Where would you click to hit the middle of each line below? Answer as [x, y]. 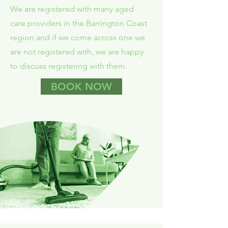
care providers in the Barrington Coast [79, 23]
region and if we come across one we [78, 37]
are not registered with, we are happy [77, 52]
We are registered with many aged [72, 9]
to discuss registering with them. [69, 66]
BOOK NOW [81, 87]
